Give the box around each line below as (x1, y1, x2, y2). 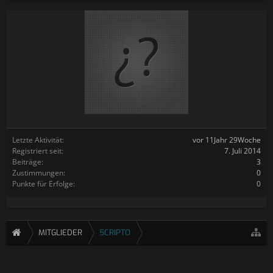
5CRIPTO (99, 227, 130, 238)
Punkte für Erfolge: (12, 179, 75, 189)
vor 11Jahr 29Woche (193, 135, 261, 145)
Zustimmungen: (12, 168, 65, 178)
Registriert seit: (12, 146, 63, 156)
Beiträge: (12, 157, 43, 167)
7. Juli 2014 (224, 146, 261, 156)
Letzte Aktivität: (12, 135, 64, 145)
